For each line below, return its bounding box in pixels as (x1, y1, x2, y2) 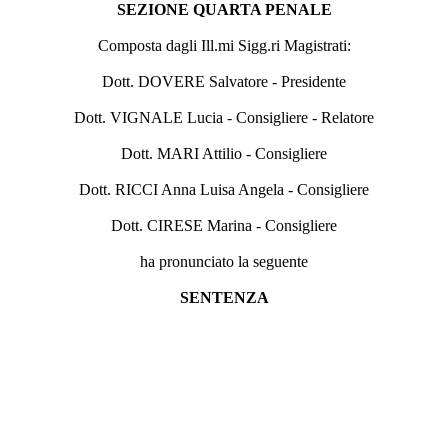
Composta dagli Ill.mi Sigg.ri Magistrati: (97, 36, 351, 54)
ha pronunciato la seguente (140, 252, 308, 270)
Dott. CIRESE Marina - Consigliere (111, 216, 337, 234)
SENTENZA (179, 288, 269, 306)
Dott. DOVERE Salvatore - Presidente (102, 72, 346, 90)
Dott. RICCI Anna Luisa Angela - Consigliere (79, 180, 369, 198)
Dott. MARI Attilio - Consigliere (121, 144, 327, 162)
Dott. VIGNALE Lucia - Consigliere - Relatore (74, 108, 374, 126)
